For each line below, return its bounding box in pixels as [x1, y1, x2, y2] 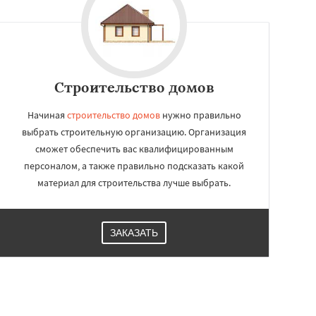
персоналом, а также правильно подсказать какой [24, 159, 244, 172]
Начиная [27, 109, 67, 121]
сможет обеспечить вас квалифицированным [35, 142, 233, 155]
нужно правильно [159, 109, 241, 121]
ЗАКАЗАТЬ [110, 227, 158, 238]
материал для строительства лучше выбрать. [37, 176, 231, 189]
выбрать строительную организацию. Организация [22, 126, 246, 138]
